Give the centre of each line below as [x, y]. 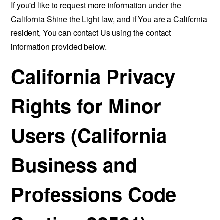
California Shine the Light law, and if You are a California [109, 19]
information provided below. [59, 46]
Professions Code [94, 194]
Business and [74, 164]
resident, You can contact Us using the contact [91, 33]
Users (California [89, 135]
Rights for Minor [86, 105]
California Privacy [93, 76]
